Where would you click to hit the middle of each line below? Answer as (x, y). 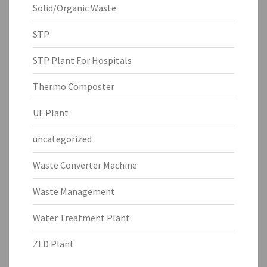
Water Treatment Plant (81, 217)
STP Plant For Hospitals (82, 60)
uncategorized (62, 139)
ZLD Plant (53, 243)
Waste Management (74, 191)
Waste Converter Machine (85, 165)
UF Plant (51, 112)
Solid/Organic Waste (74, 7)
